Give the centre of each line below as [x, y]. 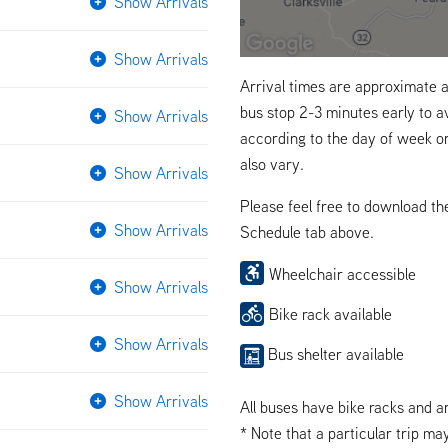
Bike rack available [330, 313]
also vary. [272, 163]
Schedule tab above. [307, 231]
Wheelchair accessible [342, 273]
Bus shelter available [334, 353]
